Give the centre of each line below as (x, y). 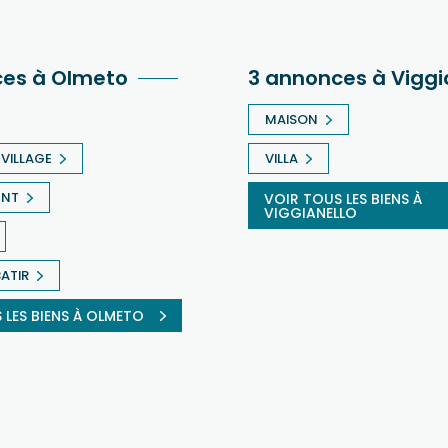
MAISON (291, 119)
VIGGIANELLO (310, 212)
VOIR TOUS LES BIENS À (343, 198)
